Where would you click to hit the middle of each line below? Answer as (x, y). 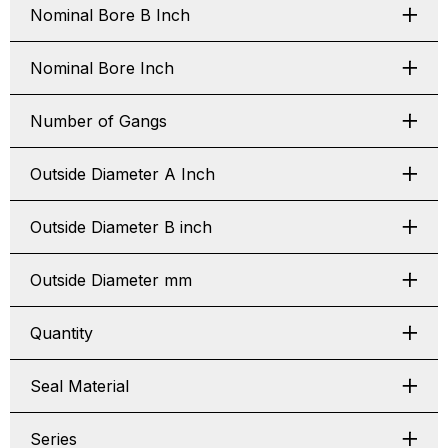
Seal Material (79, 386)
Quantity (61, 333)
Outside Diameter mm (111, 280)
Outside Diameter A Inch (122, 174)
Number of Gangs (98, 121)
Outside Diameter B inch (121, 227)
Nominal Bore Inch (102, 68)
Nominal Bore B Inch (110, 15)
